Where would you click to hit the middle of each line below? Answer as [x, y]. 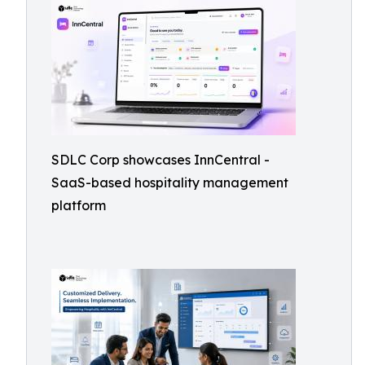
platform [79, 205]
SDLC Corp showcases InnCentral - [161, 160]
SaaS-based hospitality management [170, 182]
